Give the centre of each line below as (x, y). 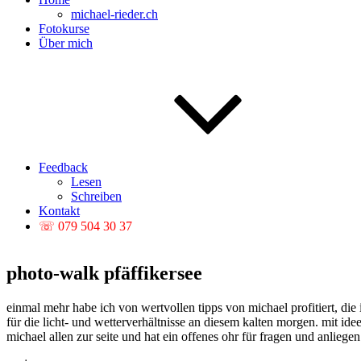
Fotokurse (64, 29)
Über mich (66, 43)
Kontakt (59, 211)
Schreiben (96, 196)
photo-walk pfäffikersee (104, 273)
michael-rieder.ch (114, 14)
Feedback (63, 167)
